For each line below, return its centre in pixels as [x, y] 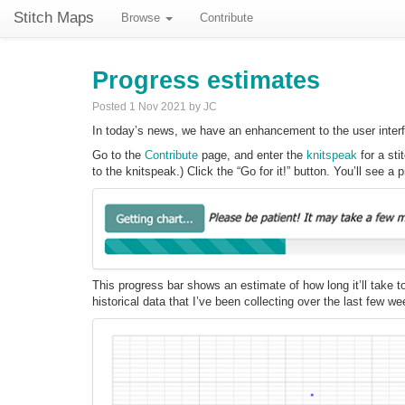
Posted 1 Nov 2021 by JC [155, 106]
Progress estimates [206, 80]
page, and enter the [252, 155]
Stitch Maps [54, 18]
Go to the [118, 155]
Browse [142, 18]
